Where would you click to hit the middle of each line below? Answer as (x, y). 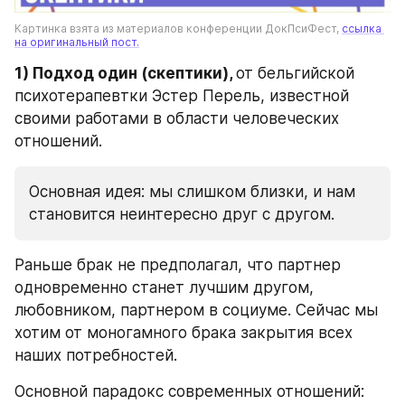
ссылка (362, 28)
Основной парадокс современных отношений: (189, 391)
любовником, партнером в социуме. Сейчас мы (196, 310)
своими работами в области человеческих (177, 118)
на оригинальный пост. (77, 42)
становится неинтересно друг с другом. (182, 214)
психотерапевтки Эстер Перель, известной (182, 95)
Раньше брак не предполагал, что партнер (178, 264)
